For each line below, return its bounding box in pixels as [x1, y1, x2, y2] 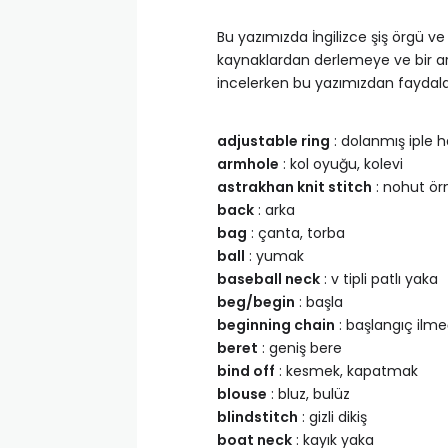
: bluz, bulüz [267, 384, 350, 404]
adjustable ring [217, 131, 330, 151]
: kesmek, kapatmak [275, 361, 418, 381]
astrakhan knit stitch [217, 177, 372, 197]
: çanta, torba [247, 223, 345, 243]
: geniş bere [258, 338, 342, 358]
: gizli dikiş [298, 407, 367, 427]
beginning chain [217, 315, 335, 335]
